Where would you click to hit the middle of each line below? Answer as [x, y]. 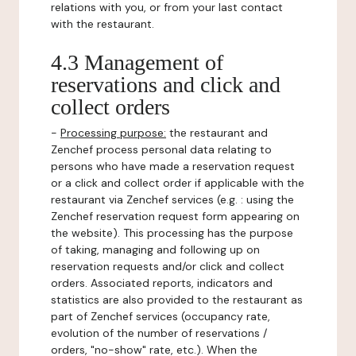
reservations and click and [166, 85]
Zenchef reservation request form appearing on [175, 216]
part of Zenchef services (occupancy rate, [161, 316]
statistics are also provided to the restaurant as [177, 300]
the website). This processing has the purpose [172, 233]
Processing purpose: [113, 133]
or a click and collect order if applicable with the [178, 183]
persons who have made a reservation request [173, 166]
